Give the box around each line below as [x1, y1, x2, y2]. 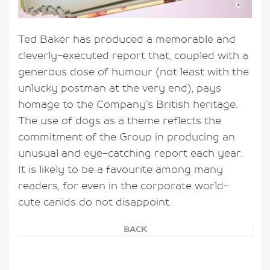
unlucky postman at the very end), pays [18, 81, 221, 95]
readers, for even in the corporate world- [18, 179, 229, 193]
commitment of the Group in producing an [18, 130, 235, 144]
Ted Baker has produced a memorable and [18, 33, 236, 46]
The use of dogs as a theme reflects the [18, 114, 221, 128]
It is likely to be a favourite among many [18, 163, 223, 177]
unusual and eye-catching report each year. [18, 146, 242, 160]
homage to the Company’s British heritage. [18, 98, 237, 111]
